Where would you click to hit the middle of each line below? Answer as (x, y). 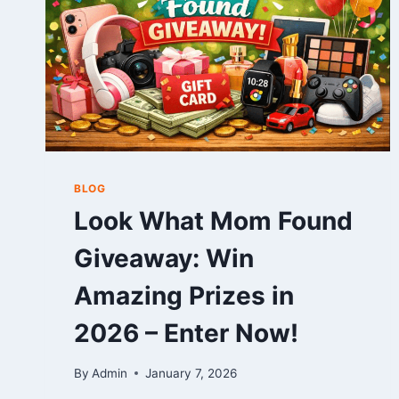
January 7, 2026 (191, 373)
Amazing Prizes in (184, 296)
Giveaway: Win (164, 259)
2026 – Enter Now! (186, 334)
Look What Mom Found (213, 221)
